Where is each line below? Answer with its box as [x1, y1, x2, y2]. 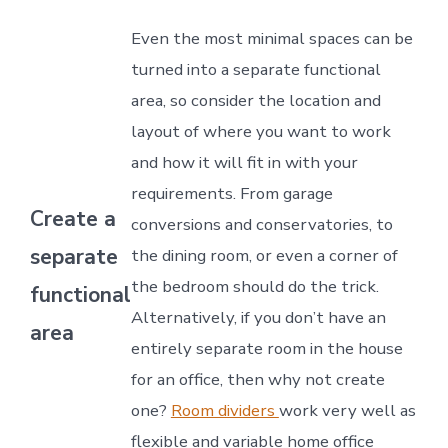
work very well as [278, 398, 416, 422]
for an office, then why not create [130, 367, 385, 391]
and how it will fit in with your [130, 150, 358, 174]
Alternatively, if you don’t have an [130, 305, 386, 329]
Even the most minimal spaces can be [130, 26, 413, 50]
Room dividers [170, 398, 279, 422]
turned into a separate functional [130, 57, 381, 81]
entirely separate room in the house [130, 336, 403, 360]
